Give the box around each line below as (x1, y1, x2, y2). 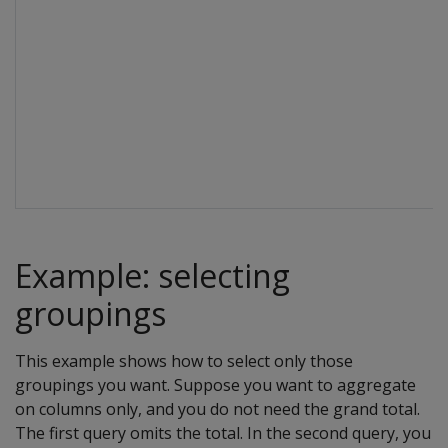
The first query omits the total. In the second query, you (15, 422, 431, 444)
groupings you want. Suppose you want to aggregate (15, 374, 416, 396)
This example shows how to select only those (15, 350, 353, 372)
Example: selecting (15, 254, 290, 297)
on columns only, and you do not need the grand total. (15, 398, 420, 420)
